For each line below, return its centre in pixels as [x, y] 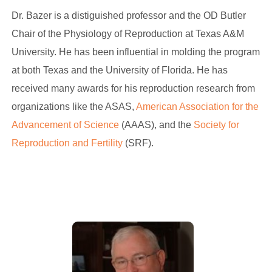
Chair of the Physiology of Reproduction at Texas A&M [127, 34]
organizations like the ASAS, [73, 107]
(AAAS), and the [155, 125]
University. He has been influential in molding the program [135, 52]
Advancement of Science [65, 125]
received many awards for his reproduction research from [133, 88]
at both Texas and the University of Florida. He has [119, 70]
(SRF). [139, 143]
